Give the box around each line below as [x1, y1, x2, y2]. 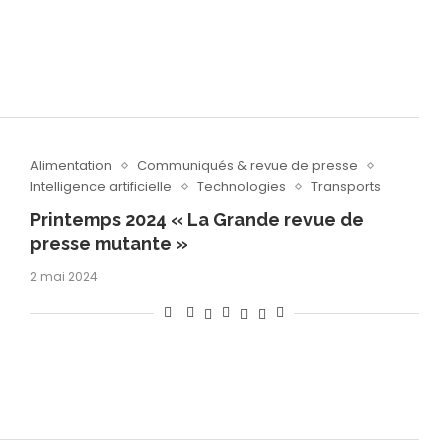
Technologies [196, 177, 286, 197]
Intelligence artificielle [29, 177, 172, 197]
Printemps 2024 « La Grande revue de [29, 209, 364, 231]
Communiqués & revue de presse [136, 156, 358, 176]
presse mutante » [29, 233, 188, 255]
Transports [310, 177, 381, 197]
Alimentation [29, 156, 112, 176]
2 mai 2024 [29, 268, 98, 286]
